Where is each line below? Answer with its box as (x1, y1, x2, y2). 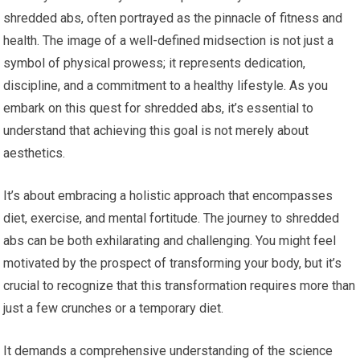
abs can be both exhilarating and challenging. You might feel (3, 232, 337, 248)
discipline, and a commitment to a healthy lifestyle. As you (3, 77, 329, 93)
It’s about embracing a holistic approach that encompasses (3, 187, 333, 203)
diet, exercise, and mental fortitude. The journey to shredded (3, 210, 340, 226)
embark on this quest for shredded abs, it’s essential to (3, 100, 314, 116)
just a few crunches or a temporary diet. (3, 300, 224, 316)
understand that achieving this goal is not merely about (3, 122, 309, 138)
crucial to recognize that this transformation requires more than (3, 277, 356, 293)
